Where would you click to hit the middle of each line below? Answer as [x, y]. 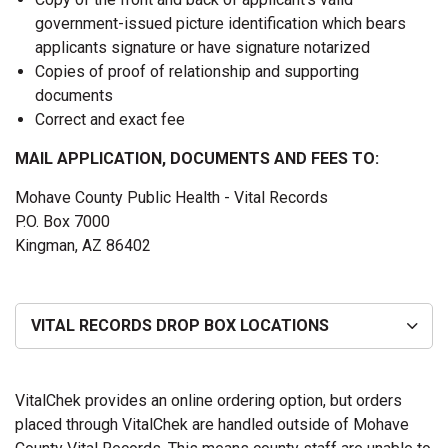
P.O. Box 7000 [62, 221]
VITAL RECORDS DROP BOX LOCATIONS [180, 325]
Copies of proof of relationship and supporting [197, 71]
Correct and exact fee [110, 119]
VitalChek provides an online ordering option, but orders [208, 400]
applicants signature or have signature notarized [202, 47]
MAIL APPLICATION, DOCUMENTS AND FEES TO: [197, 158]
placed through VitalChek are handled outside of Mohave [212, 424]
